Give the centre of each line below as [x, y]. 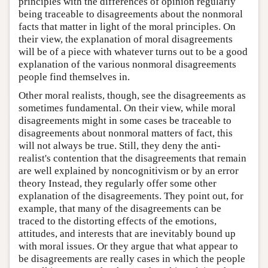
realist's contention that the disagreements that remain [133, 159]
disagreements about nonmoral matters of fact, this [126, 133]
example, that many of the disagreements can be [120, 209]
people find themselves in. [74, 77]
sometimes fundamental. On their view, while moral [127, 108]
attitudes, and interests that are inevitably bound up [127, 234]
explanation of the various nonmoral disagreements [127, 65]
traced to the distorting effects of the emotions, [118, 221]
